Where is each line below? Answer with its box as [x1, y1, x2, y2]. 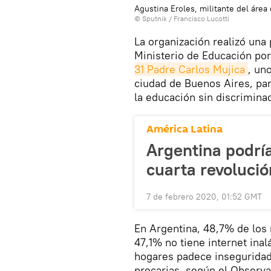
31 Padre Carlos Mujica [134, 62, 245, 77]
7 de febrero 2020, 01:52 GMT [146, 191, 262, 203]
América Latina [146, 122, 223, 137]
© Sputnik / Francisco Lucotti [134, 14, 229, 24]
